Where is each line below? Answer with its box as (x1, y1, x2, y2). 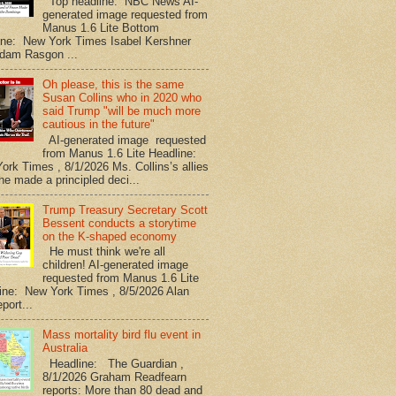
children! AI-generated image (42, 258, 189, 272)
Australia (42, 341, 88, 355)
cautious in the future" (42, 118, 156, 132)
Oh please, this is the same (42, 78, 185, 92)
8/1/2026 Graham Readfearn (42, 369, 187, 384)
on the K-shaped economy (42, 229, 178, 243)
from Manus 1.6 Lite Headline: (42, 146, 201, 160)
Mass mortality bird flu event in (42, 328, 202, 342)
